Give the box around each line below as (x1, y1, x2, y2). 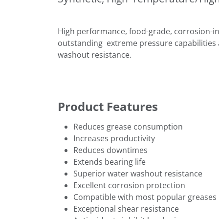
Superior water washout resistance (73, 168, 202, 179)
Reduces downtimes (73, 144, 148, 155)
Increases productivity (73, 132, 155, 144)
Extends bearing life (73, 156, 146, 167)
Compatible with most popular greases (73, 191, 217, 202)
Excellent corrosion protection (73, 179, 185, 191)
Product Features (58, 98, 158, 114)
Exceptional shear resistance (73, 203, 179, 214)
